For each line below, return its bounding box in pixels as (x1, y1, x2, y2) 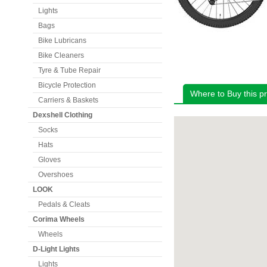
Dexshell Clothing (33, 111, 92, 119)
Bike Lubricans (38, 36, 86, 45)
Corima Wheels (33, 215, 85, 223)
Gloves (38, 156, 61, 164)
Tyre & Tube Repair (38, 66, 101, 74)
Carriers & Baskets (38, 96, 98, 104)
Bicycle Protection (38, 81, 96, 89)
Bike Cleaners (38, 51, 84, 60)
